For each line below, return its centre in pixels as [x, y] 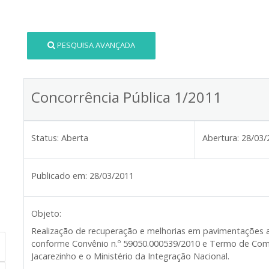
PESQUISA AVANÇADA [96, 45]
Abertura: [221, 138]
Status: [45, 138]
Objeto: [46, 213]
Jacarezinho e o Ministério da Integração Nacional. [130, 256]
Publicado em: [59, 175]
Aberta [75, 138]
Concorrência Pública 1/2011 [126, 97]
